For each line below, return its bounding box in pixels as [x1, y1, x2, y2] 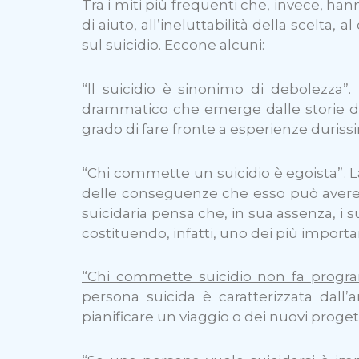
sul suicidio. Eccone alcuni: [82, 37, 264, 53]
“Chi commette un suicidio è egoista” [82, 164, 344, 181]
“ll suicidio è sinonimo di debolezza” [82, 80, 349, 97]
